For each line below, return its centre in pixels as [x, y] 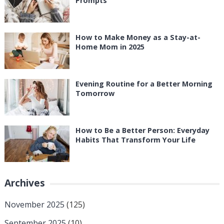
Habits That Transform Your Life [135, 140]
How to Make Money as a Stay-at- [138, 37]
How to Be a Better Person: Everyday [142, 130]
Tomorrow [95, 93]
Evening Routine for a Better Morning [144, 84]
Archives [24, 183]
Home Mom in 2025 [110, 47]
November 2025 [34, 205]
